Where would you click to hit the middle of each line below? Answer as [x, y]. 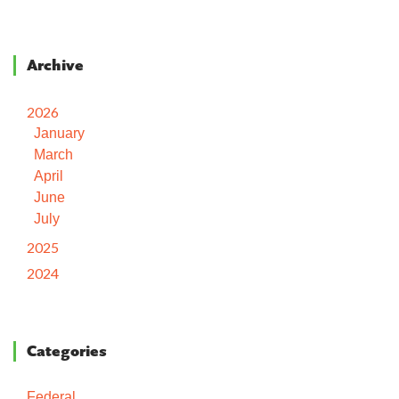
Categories [67, 352]
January [59, 133]
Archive [55, 65]
